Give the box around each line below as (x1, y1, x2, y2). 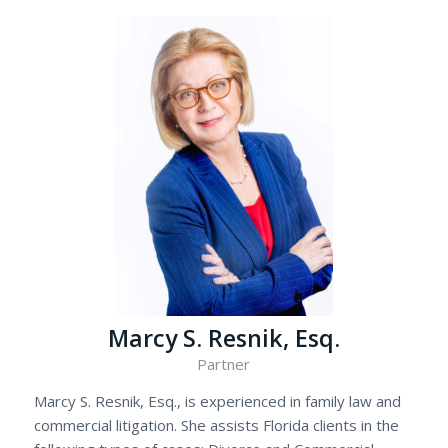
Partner (197, 354, 251, 375)
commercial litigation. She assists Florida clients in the (33, 415, 399, 435)
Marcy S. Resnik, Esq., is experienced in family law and (33, 391, 401, 411)
